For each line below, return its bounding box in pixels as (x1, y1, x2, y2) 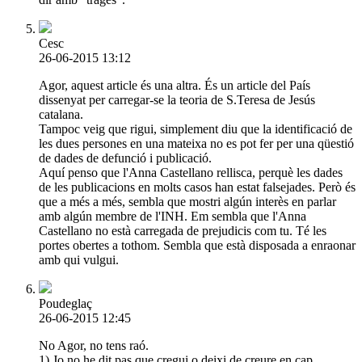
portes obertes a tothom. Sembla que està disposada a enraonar (39, 238, 356, 252)
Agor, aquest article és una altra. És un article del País (39, 78, 310, 92)
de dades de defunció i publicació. (39, 150, 212, 165)
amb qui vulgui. (39, 252, 119, 267)
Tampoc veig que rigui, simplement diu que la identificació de (39, 121, 352, 136)
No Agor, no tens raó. (39, 338, 149, 352)
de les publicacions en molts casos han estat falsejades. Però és (39, 179, 356, 194)
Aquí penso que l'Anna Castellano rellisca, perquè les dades (39, 165, 343, 179)
